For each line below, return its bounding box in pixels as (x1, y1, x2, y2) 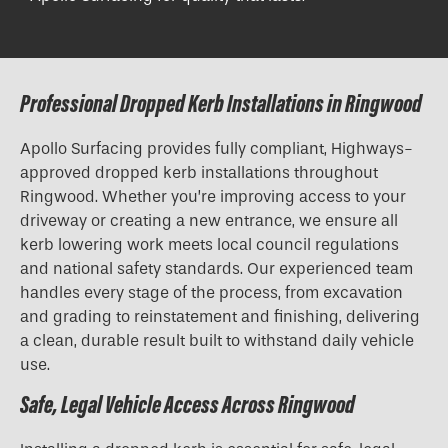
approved (20, 163, 95, 183)
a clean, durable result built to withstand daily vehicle (20, 331, 414, 351)
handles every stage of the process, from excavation (20, 283, 403, 303)
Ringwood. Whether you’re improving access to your (20, 187, 406, 207)
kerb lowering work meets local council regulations (20, 235, 399, 255)
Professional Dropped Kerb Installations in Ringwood (20, 88, 422, 120)
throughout (290, 163, 378, 183)
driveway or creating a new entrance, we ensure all (20, 211, 398, 231)
